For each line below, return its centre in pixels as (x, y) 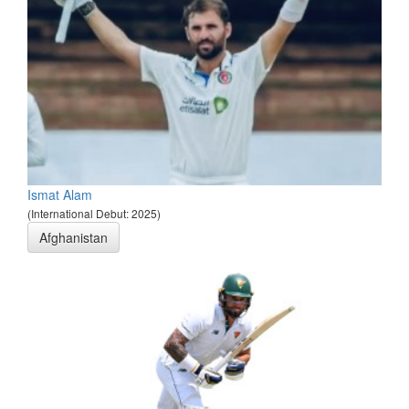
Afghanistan (73, 238)
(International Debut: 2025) (94, 214)
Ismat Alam (60, 195)
